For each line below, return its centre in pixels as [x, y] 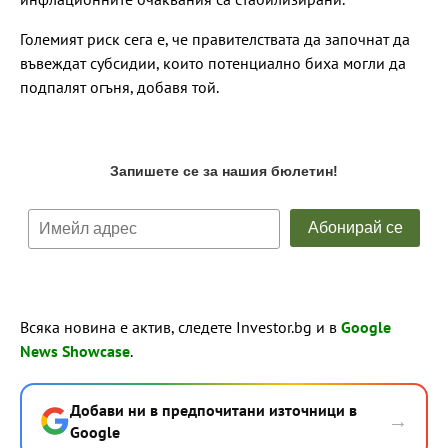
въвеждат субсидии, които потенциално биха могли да [213, 62]
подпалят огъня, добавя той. [119, 86]
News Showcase [75, 350]
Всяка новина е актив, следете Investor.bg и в [180, 326]
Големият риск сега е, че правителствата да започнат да [215, 38]
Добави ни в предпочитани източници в [213, 409]
